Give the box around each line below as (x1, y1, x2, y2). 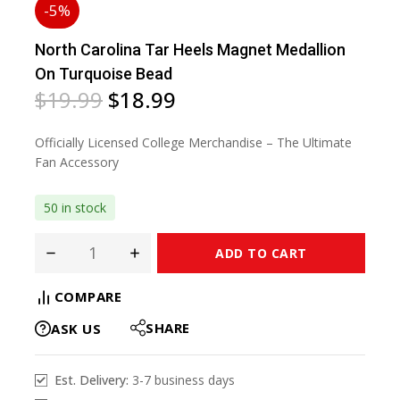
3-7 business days (131, 371, 235, 389)
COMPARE (54, 287, 121, 305)
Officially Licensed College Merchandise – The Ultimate (35, 133, 352, 151)
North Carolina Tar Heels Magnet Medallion (35, 40, 346, 59)
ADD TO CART (215, 244, 307, 262)
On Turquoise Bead (35, 64, 172, 83)
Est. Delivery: (54, 371, 132, 389)
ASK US (51, 319, 101, 337)
